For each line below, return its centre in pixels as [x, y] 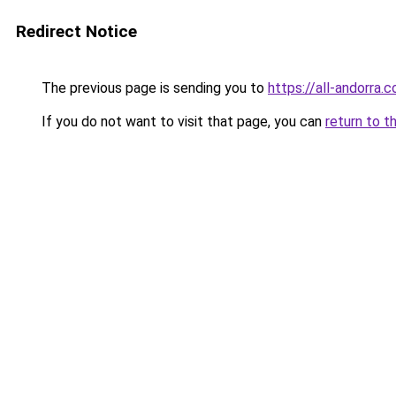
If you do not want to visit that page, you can [182, 122]
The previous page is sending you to [153, 88]
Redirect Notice [76, 31]
